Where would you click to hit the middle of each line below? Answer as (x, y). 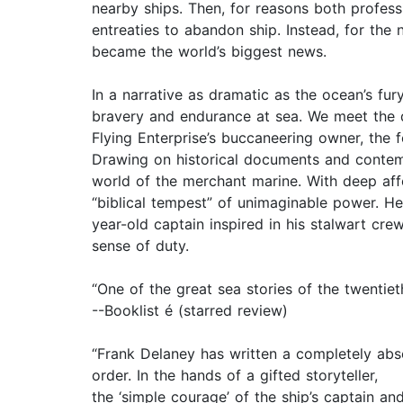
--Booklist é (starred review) (190, 311)
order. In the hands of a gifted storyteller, (235, 376)
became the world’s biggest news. (209, 52)
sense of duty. (140, 246)
